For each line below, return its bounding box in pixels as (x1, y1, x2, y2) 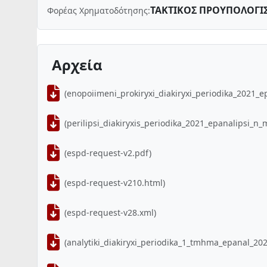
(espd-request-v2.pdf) (64, 147, 151, 159)
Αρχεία (52, 55, 103, 74)
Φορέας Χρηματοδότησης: (47, 4, 150, 16)
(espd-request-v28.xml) (64, 206, 156, 218)
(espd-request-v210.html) (64, 176, 165, 188)
